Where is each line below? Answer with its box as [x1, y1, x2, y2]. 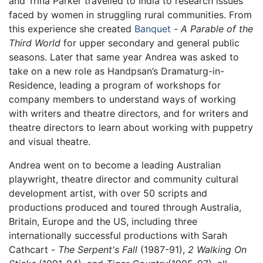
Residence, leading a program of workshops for [9, 79, 221, 91]
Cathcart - [9, 243, 58, 255]
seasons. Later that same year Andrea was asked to [9, 50, 239, 63]
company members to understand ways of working [9, 93, 236, 105]
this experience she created [9, 22, 134, 35]
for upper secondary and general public [60, 36, 240, 49]
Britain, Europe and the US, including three [9, 215, 197, 227]
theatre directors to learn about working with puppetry [9, 121, 253, 133]
